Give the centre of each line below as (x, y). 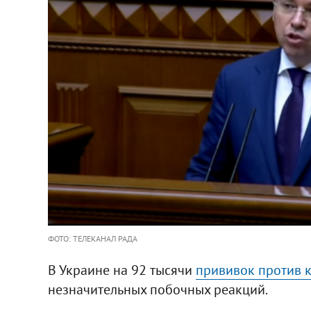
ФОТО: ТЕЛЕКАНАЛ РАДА (92, 238)
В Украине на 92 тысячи (121, 270)
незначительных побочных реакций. (158, 289)
